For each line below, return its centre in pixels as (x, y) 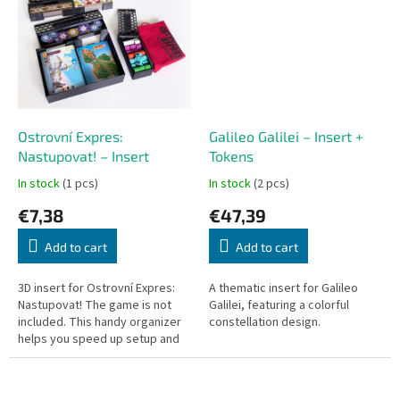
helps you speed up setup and (99, 340)
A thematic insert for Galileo (283, 289)
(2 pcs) (271, 184)
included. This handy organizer (100, 323)
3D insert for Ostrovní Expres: (96, 289)
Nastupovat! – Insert (83, 156)
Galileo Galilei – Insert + (286, 137)
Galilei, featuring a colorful (279, 306)
